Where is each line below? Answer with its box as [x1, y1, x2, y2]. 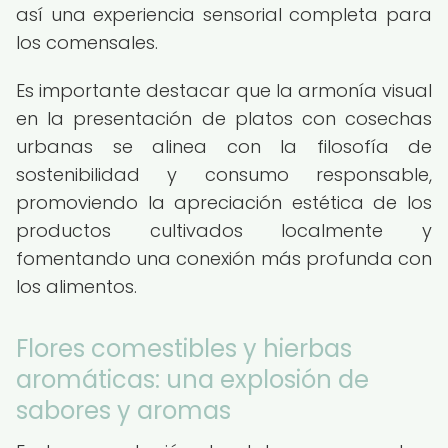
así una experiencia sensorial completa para [16, 2, 432, 27]
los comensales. [16, 30, 158, 55]
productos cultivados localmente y [16, 218, 432, 243]
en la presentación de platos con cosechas [16, 106, 432, 131]
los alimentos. [16, 274, 137, 299]
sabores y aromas [16, 394, 231, 427]
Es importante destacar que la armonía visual [16, 78, 432, 103]
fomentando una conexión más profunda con [16, 246, 432, 271]
